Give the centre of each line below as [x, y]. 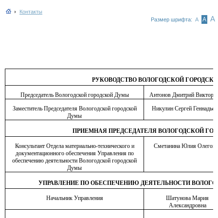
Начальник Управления [74, 198]
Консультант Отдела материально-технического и [74, 146]
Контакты [31, 12]
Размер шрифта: [172, 19]
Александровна [187, 205]
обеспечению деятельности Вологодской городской [74, 161]
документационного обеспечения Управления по [74, 153]
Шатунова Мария [187, 198]
